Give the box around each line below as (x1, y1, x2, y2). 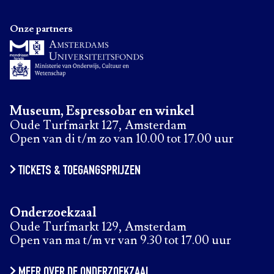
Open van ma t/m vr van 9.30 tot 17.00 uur (10, 232, 231, 248)
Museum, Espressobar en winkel (10, 103, 194, 119)
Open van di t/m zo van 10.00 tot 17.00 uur (10, 131, 234, 147)
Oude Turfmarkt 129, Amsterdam (10, 219, 187, 235)
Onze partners (10, 23, 73, 35)
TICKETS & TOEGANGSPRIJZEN (18, 165, 141, 178)
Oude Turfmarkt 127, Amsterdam (10, 117, 187, 133)
